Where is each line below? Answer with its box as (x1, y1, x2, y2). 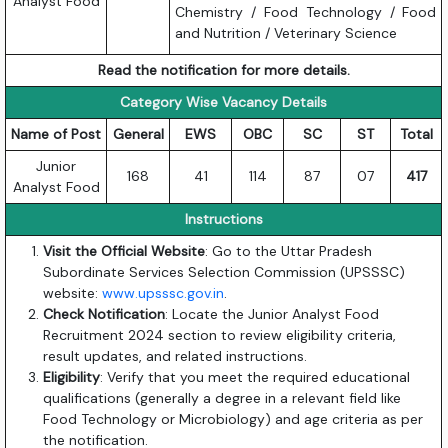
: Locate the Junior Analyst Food (165, 305, 380, 324)
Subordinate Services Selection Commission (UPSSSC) (43, 263, 406, 282)
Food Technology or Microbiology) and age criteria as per (43, 410, 424, 429)
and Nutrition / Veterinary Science (175, 24, 398, 43)
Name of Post (11, 125, 102, 144)
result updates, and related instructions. (43, 347, 308, 366)
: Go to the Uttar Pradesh (205, 242, 373, 261)
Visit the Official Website (43, 242, 206, 261)
